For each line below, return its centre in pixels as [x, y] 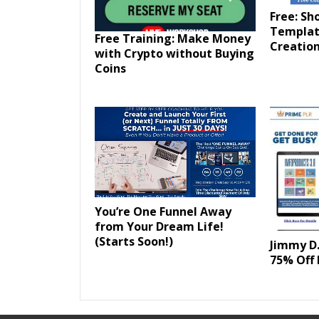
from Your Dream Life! [159, 226]
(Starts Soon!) [134, 241]
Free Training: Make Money [173, 39]
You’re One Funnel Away [163, 211]
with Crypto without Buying [174, 54]
